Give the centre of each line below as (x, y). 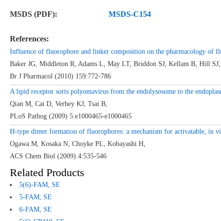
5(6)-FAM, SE (39, 184)
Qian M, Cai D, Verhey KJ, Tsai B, (58, 104)
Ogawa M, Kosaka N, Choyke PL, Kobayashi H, (77, 144)
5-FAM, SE (35, 197)
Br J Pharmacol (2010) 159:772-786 (60, 76)
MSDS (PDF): (33, 14)
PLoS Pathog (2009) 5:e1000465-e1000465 (71, 116)
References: (29, 38)
